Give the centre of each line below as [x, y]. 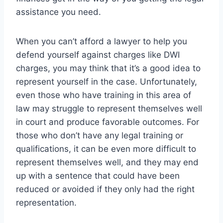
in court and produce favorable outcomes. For [108, 122]
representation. [46, 203]
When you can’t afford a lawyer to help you [102, 42]
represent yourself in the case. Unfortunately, [107, 82]
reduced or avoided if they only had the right [105, 189]
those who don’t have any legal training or [100, 136]
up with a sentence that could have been [98, 176]
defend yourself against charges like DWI [98, 55]
